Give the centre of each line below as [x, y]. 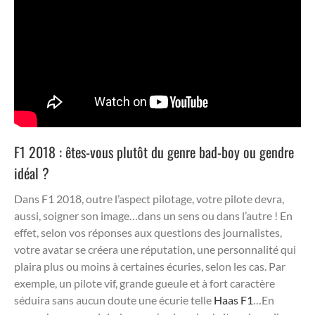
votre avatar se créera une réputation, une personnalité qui [155, 249]
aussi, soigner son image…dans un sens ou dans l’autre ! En [153, 215]
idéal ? [32, 173]
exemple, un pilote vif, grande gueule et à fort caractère [144, 283]
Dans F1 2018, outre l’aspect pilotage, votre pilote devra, [149, 198]
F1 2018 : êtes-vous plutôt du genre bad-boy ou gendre [154, 152]
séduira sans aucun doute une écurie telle [114, 300]
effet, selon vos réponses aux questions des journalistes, [148, 232]
